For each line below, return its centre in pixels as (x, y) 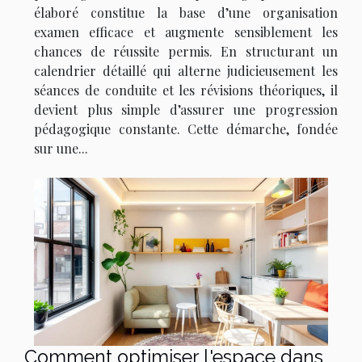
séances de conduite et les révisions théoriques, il (186, 90)
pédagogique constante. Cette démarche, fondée (186, 129)
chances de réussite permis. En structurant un (186, 52)
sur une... (61, 149)
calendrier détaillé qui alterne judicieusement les (186, 71)
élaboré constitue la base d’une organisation (186, 13)
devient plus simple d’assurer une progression (186, 110)
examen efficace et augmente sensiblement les (186, 32)
